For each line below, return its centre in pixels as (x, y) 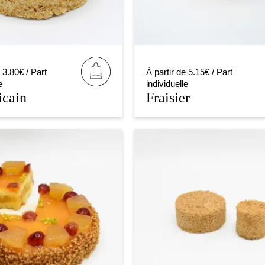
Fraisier (168, 97)
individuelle (167, 83)
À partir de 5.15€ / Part (190, 72)
